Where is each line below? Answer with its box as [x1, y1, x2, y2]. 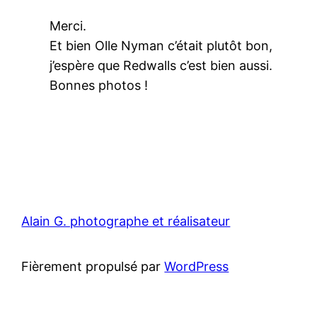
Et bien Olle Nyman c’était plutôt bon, [50, 38, 273, 53]
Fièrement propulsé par [21, 258, 165, 274]
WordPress [164, 258, 229, 274]
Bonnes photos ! [50, 77, 149, 93]
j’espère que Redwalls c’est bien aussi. [50, 57, 273, 73]
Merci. [50, 18, 87, 33]
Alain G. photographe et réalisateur [21, 213, 231, 229]
